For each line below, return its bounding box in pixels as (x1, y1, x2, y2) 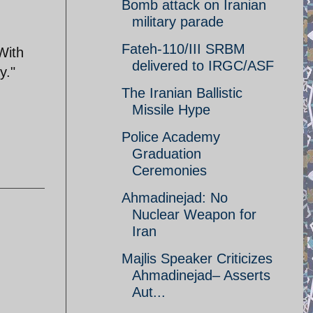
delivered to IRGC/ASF (132, 58, 274, 73)
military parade (132, 14, 224, 29)
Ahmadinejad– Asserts (132, 268, 270, 283)
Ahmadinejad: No (122, 190, 228, 205)
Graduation (132, 146, 201, 161)
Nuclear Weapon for (132, 207, 256, 222)
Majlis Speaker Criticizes (122, 251, 272, 266)
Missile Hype (132, 102, 210, 117)
